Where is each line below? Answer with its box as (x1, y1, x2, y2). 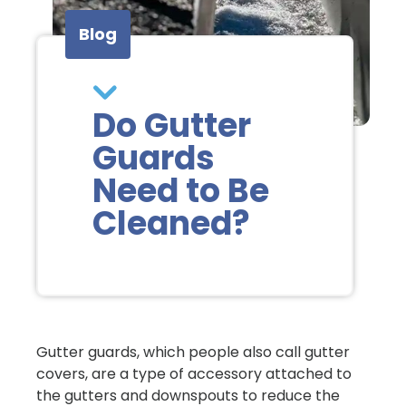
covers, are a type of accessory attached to (36, 363, 352, 384)
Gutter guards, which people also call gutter (36, 342, 350, 362)
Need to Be (92, 168, 269, 214)
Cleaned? (92, 200, 250, 246)
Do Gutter (92, 102, 251, 149)
